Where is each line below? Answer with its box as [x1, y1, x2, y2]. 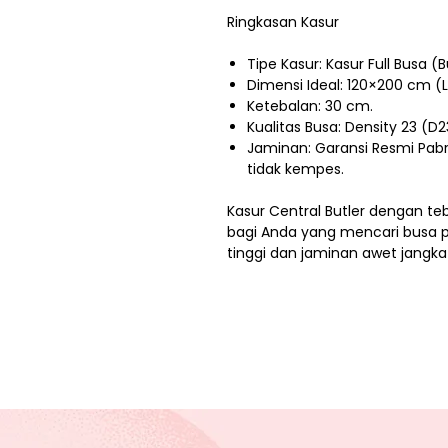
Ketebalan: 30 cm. [247, 96, 373, 117]
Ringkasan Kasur [227, 12, 339, 33]
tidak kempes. [247, 159, 344, 180]
